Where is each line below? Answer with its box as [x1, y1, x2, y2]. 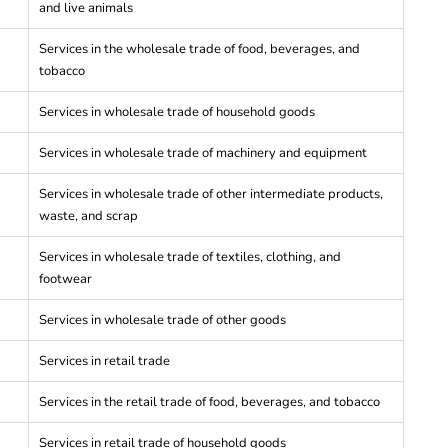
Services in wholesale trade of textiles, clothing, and [39, 247, 341, 266]
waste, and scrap [39, 206, 138, 225]
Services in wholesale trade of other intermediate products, [39, 184, 383, 203]
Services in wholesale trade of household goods [39, 102, 315, 121]
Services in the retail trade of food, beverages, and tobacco [39, 392, 380, 411]
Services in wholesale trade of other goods [39, 310, 286, 329]
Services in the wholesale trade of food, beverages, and [39, 39, 360, 58]
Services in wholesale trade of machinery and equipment [39, 143, 367, 162]
